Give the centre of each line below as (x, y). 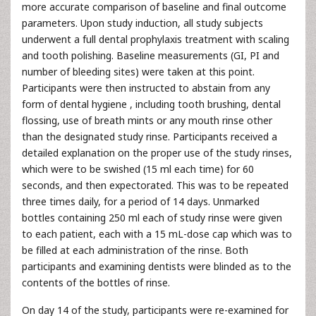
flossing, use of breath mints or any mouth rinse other (147, 120)
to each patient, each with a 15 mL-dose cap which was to (157, 234)
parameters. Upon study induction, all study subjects (142, 23)
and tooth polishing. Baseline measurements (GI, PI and (151, 55)
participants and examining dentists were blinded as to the (157, 266)
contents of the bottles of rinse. (96, 282)
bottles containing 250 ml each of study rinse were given (152, 218)
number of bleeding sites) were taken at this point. (138, 72)
